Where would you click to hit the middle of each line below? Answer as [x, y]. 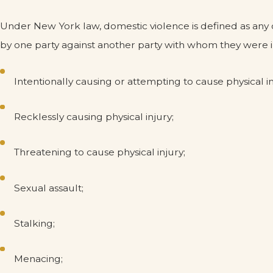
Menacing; [39, 259]
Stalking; [35, 223]
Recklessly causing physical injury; [94, 117]
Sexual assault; [49, 188]
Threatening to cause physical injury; [100, 152]
